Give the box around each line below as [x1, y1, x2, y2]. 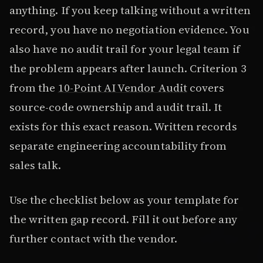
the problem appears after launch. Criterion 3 [9, 60, 247, 76]
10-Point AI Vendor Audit [58, 79, 187, 95]
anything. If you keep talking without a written [9, 2, 251, 18]
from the [9, 79, 58, 95]
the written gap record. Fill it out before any [9, 211, 237, 227]
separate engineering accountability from [9, 137, 227, 153]
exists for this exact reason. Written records [9, 118, 237, 134]
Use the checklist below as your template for [9, 192, 240, 208]
